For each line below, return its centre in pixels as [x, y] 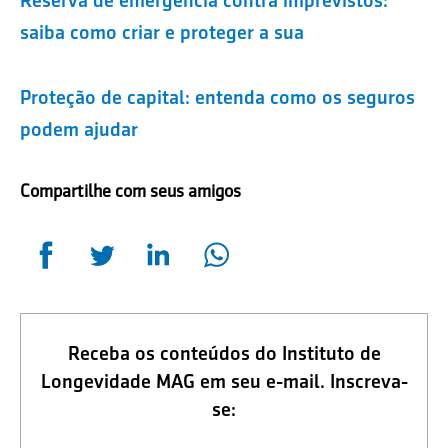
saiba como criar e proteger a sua [162, 31]
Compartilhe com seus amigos [130, 190]
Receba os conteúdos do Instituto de [224, 352]
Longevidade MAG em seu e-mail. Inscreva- [224, 380]
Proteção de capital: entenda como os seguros [217, 96]
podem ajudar [79, 128]
